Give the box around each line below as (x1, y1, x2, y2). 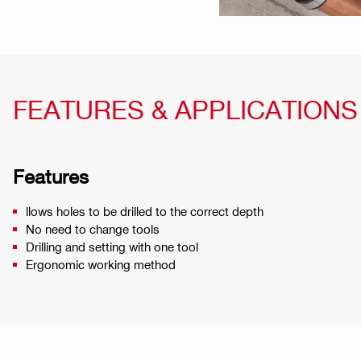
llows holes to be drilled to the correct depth (26, 204, 263, 219)
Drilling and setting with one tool (26, 239, 198, 255)
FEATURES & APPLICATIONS (13, 93, 358, 125)
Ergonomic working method (26, 257, 176, 272)
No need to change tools (26, 222, 160, 237)
